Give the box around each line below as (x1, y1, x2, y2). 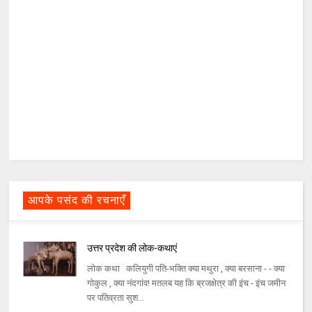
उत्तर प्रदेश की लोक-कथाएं (86, 242, 177, 254)
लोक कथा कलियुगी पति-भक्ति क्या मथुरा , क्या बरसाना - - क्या (86, 263, 285, 274)
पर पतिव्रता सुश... (86, 292, 144, 304)
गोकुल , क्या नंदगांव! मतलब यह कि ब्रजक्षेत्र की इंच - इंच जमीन (86, 278, 286, 289)
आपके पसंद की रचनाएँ (28, 194, 126, 208)
